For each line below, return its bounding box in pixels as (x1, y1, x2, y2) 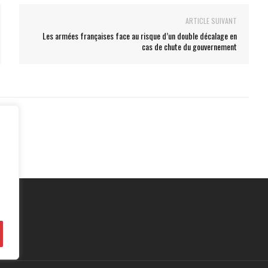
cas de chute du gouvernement (141, 40, 237, 53)
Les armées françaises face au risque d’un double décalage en (42, 29, 237, 42)
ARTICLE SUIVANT (185, 16, 237, 26)
